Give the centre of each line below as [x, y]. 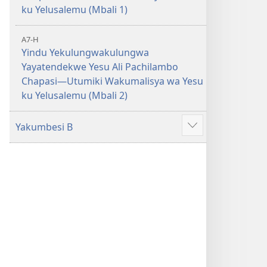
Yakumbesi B [44, 127]
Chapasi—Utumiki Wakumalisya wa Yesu [112, 81]
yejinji [205, 146]
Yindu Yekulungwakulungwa [85, 52]
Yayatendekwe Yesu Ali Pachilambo [100, 67]
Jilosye [206, 132]
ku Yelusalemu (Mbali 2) [74, 95]
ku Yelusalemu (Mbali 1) [74, 10]
